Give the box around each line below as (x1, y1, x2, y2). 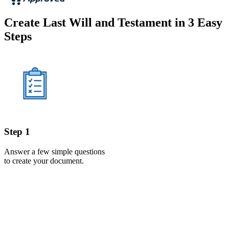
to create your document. (4, 156, 84, 165)
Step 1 (4, 126, 30, 138)
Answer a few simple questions (4, 147, 105, 156)
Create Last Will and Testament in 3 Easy (4, 15, 222, 29)
